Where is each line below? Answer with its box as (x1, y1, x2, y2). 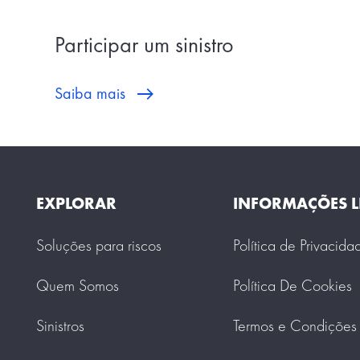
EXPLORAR (36, 192, 117, 214)
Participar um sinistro (55, 30, 235, 59)
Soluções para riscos (36, 234, 162, 256)
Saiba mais (55, 82, 126, 104)
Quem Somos (36, 274, 120, 296)
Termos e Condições (233, 314, 358, 336)
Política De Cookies (233, 274, 353, 296)
